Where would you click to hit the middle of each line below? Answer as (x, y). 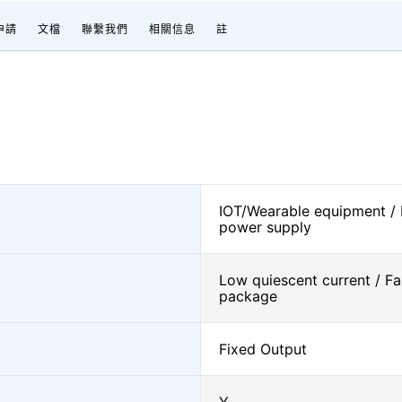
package (248, 296)
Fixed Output (263, 349)
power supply (265, 227)
